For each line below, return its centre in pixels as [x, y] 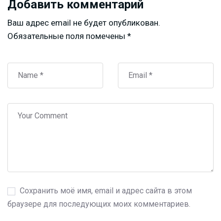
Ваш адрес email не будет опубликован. [84, 22]
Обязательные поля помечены [67, 36]
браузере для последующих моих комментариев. [99, 204]
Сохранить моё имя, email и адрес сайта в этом [106, 190]
